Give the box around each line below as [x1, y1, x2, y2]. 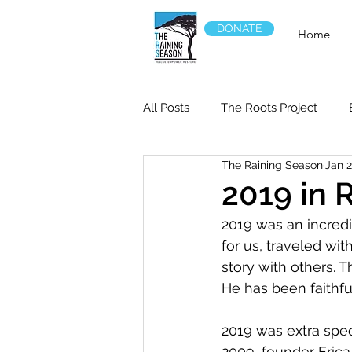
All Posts [143, 101, 189, 115]
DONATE [216, 22, 262, 35]
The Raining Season [222, 158, 323, 171]
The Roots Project [221, 101, 317, 115]
